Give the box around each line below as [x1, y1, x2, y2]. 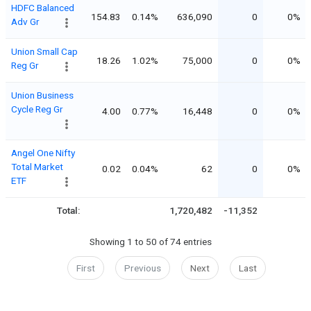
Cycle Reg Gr [11, 103, 63, 115]
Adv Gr [11, 15, 40, 27]
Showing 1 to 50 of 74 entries [89, 236, 212, 248]
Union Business [11, 89, 74, 101]
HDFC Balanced [11, 1, 74, 13]
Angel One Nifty [11, 146, 75, 158]
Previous [124, 262, 161, 274]
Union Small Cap [11, 45, 78, 57]
